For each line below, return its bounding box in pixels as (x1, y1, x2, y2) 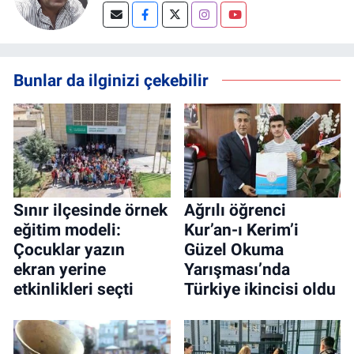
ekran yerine (13, 260, 106, 280)
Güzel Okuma (183, 240, 284, 260)
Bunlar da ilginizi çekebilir (13, 70, 209, 90)
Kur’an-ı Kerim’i (183, 220, 299, 240)
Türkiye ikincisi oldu (183, 280, 336, 299)
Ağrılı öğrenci (183, 201, 286, 220)
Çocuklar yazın (13, 240, 125, 260)
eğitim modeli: (13, 220, 121, 240)
